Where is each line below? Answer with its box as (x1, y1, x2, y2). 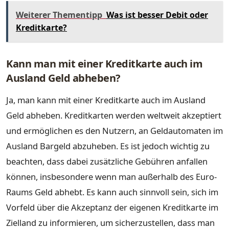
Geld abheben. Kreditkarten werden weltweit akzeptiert (6, 109, 221, 121)
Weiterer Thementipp (16, 9, 102, 20)
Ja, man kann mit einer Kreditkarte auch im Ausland (6, 94, 205, 106)
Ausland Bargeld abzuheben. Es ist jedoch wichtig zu (6, 140, 210, 152)
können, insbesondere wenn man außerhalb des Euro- (6, 170, 217, 182)
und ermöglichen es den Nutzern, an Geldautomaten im (6, 124, 223, 136)
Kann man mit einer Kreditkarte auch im (6, 56, 202, 71)
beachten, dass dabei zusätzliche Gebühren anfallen (6, 155, 208, 167)
